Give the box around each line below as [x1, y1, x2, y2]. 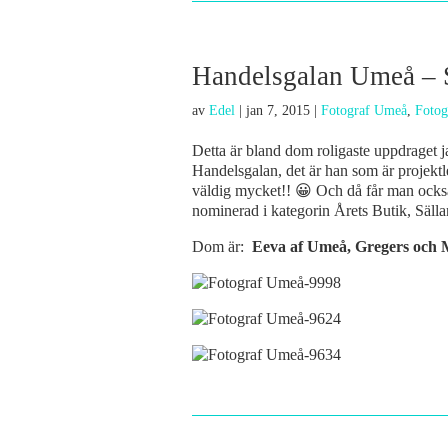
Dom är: [192, 238, 252, 255]
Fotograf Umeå [321, 103, 407, 118]
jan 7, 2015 [246, 103, 310, 118]
